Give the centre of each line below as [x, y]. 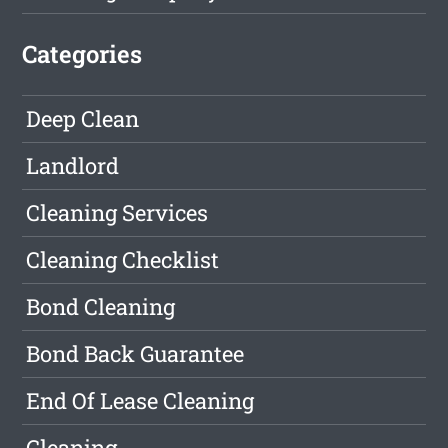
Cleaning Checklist [123, 259]
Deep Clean [83, 118]
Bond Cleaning [101, 306]
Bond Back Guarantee [135, 353]
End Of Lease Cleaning [140, 400]
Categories [82, 54]
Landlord [73, 165]
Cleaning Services [117, 212]
